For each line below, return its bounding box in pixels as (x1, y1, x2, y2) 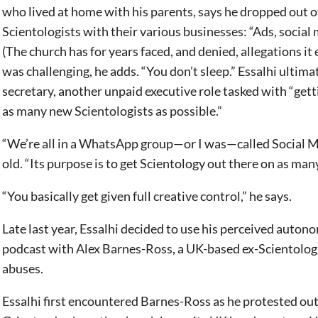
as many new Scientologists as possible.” (2, 103, 225, 119)
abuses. (2, 261, 46, 276)
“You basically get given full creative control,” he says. (2, 188, 295, 204)
